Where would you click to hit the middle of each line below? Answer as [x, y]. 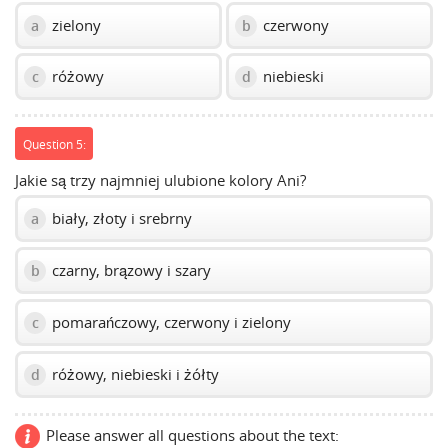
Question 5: [54, 143]
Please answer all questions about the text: [192, 435]
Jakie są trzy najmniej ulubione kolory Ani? [160, 180]
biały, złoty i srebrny [120, 218]
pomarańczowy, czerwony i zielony [169, 322]
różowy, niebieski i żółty [133, 374]
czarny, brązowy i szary [129, 270]
